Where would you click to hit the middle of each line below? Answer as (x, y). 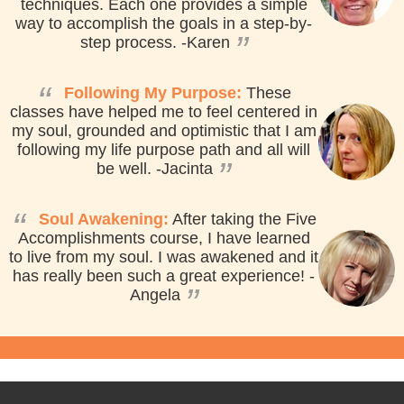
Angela (155, 294)
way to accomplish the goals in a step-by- (164, 23)
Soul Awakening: (103, 219)
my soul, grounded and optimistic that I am (164, 130)
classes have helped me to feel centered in (164, 111)
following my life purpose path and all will (164, 149)
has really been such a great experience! (159, 275)
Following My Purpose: (152, 92)
